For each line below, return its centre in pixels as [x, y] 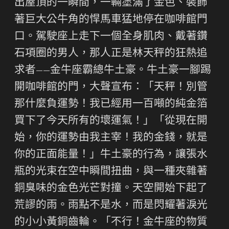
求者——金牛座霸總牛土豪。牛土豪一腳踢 [113, 71]
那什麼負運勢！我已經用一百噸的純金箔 [111, 104]
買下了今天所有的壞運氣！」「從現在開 [111, 121]
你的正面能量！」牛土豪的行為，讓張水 [111, 155]
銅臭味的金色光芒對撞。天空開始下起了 [111, 189]
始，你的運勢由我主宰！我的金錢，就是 [111, 138]
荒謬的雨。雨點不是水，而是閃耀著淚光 [111, 205]
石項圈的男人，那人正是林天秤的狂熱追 [111, 54]
